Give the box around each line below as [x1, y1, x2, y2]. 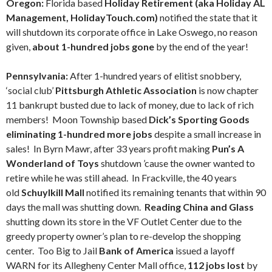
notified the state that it [158, 12, 257, 23]
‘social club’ [6, 84, 55, 96]
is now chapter [197, 84, 259, 96]
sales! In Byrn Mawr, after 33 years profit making [6, 143, 212, 154]
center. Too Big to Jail [6, 245, 99, 256]
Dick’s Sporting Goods [149, 114, 250, 125]
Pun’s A [212, 143, 244, 154]
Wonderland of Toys [6, 157, 99, 169]
